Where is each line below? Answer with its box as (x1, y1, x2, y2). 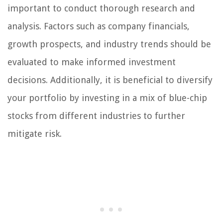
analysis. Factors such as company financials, (7, 21, 190, 32)
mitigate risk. (7, 128, 62, 139)
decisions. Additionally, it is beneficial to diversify (7, 75, 213, 86)
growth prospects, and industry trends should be (7, 39, 211, 50)
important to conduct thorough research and (7, 3, 195, 14)
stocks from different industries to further (7, 111, 185, 121)
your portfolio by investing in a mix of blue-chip (7, 93, 207, 104)
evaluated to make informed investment (7, 57, 176, 68)
